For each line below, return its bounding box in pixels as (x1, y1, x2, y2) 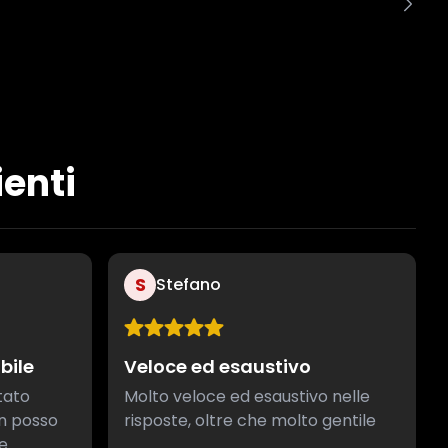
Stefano (156, 272, 221, 296)
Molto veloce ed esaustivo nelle (124, 384, 370, 408)
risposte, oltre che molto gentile (124, 408, 376, 432)
